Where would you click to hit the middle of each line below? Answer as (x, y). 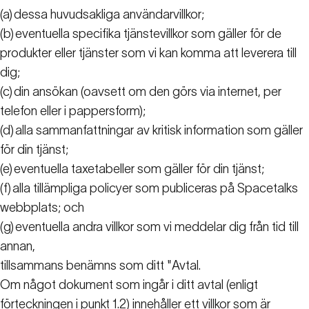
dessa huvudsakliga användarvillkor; (109, 15)
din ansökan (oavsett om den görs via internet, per (148, 92)
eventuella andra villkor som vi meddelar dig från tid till (157, 227)
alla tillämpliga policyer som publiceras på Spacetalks (155, 189)
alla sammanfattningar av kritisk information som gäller (159, 131)
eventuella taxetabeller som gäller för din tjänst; (139, 169)
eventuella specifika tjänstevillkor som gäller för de (148, 34)
